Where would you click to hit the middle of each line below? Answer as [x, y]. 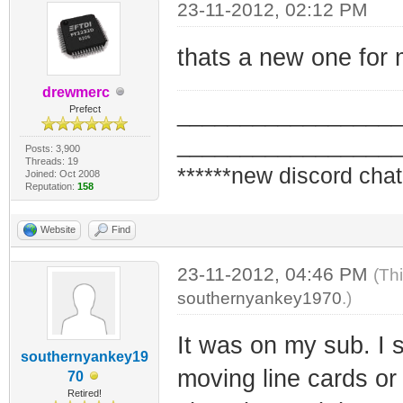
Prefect [85, 108]
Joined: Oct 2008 [62, 173]
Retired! [85, 393]
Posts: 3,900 [52, 148]
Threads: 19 [51, 161]
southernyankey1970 [259, 298]
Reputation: [51, 186]
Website [58, 229]
